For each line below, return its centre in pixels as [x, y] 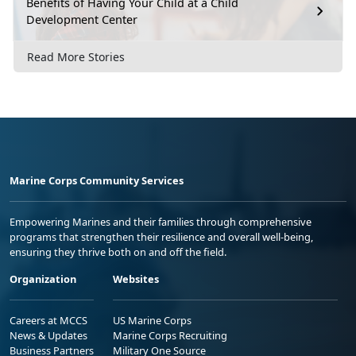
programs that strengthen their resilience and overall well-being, [161, 236]
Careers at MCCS [48, 320]
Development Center [82, 20]
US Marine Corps [152, 320]
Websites [136, 279]
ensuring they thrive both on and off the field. [118, 252]
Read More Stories [76, 56]
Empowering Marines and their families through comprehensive [161, 221]
